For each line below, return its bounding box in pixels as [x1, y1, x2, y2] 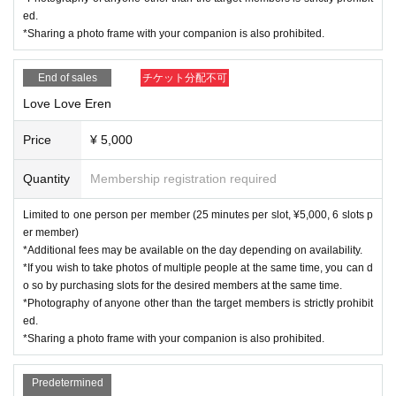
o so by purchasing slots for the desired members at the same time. [23, 278, 342, 292]
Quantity [23, 171, 70, 186]
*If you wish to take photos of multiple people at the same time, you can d [23, 261, 373, 274]
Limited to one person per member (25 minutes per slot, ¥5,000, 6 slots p [23, 208, 373, 221]
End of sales [37, 71, 97, 84]
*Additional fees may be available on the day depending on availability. [23, 243, 362, 256]
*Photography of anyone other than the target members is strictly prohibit [23, 296, 373, 309]
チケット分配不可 [142, 71, 227, 84]
